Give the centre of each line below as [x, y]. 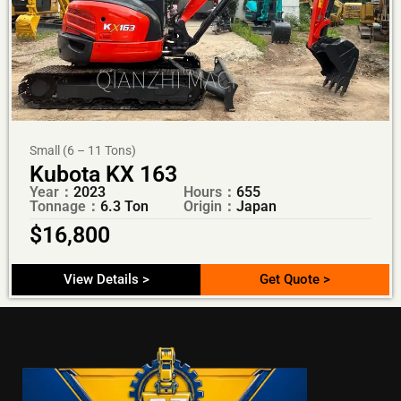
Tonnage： [65, 206]
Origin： [209, 206]
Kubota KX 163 [103, 174]
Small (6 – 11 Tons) [83, 150]
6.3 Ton [124, 206]
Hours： [209, 192]
